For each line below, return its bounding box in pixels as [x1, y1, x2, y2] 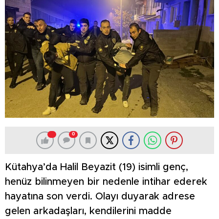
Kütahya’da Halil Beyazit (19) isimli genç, [5, 162, 188, 173]
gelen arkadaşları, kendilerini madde [5, 206, 172, 217]
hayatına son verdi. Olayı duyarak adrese [5, 192, 195, 202]
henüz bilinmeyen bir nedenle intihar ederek [5, 177, 207, 187]
